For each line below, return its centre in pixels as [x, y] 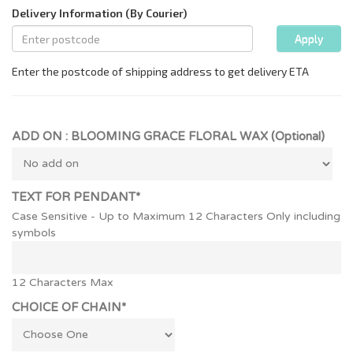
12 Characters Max [63, 282]
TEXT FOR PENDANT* [76, 197]
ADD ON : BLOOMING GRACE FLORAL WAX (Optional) [168, 136]
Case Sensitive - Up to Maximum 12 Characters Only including [176, 216]
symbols [34, 232]
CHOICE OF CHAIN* [69, 307]
